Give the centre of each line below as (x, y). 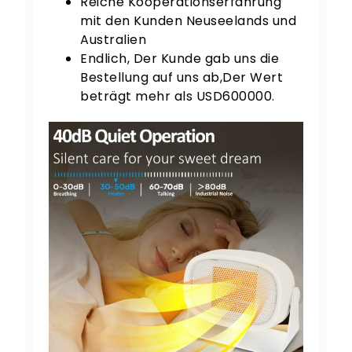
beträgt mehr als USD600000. (178, 97)
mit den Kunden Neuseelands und (189, 21)
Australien (114, 40)
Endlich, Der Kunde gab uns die (180, 59)
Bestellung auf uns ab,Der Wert (182, 78)
